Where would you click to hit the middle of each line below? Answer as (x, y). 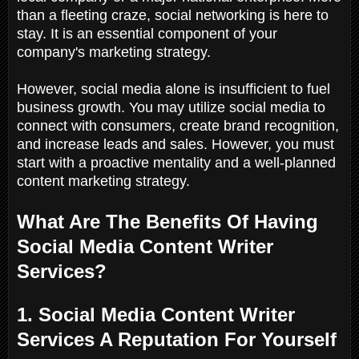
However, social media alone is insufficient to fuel (173, 89)
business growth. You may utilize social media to (171, 107)
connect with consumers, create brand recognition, (178, 125)
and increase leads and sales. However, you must (175, 144)
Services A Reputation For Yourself (179, 339)
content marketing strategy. (105, 181)
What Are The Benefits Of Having (167, 221)
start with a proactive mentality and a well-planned (176, 162)
